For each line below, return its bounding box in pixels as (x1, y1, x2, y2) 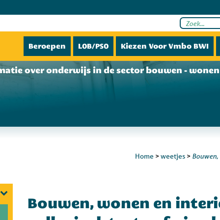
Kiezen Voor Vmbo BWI (121, 41, 209, 51)
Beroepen (28, 41, 66, 51)
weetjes (161, 152, 185, 161)
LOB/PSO (78, 41, 109, 51)
